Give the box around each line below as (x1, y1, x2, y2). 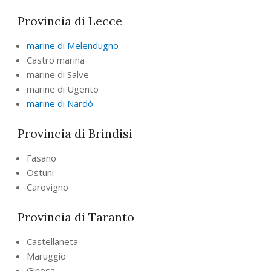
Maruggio (27, 249, 66, 262)
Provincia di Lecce (18, 13, 122, 28)
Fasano (27, 151, 56, 164)
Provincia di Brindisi (18, 125, 132, 141)
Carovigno (27, 180, 68, 193)
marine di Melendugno (27, 39, 119, 51)
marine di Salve (27, 68, 89, 80)
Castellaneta (27, 235, 78, 247)
